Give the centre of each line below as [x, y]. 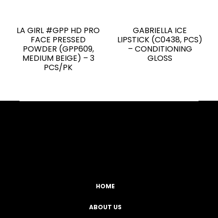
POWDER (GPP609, [58, 49]
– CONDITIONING [160, 49]
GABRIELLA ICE [160, 30]
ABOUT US [105, 207]
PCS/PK [58, 67]
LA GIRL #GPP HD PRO [58, 30]
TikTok [62, 137]
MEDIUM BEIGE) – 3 [58, 58]
